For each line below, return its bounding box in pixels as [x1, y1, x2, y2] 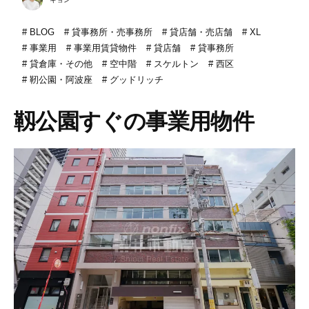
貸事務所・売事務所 [71, 26, 152, 37]
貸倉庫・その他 [29, 58, 92, 69]
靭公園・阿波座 [29, 74, 92, 85]
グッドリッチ [109, 74, 163, 85]
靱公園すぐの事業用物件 [14, 108, 254, 134]
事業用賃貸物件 [73, 42, 137, 53]
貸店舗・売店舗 [169, 26, 232, 37]
